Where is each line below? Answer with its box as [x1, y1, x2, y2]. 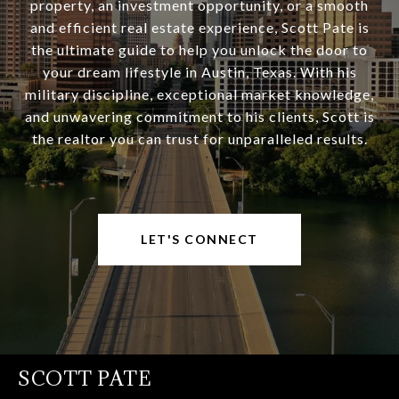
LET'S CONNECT [141, 232, 258, 248]
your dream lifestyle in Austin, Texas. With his [42, 63, 357, 81]
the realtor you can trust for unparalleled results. [31, 130, 368, 148]
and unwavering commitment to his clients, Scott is [24, 108, 375, 126]
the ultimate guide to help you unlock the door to [31, 41, 368, 59]
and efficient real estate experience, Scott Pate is [29, 19, 370, 37]
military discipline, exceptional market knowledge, [25, 85, 374, 103]
